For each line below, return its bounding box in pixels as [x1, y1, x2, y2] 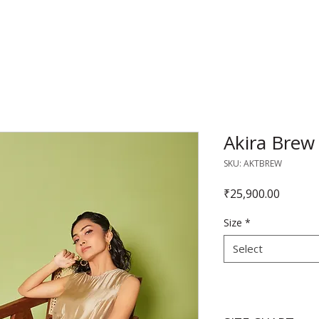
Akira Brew [224, 130, 315, 155]
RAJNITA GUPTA [87, 17, 231, 42]
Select [233, 241, 263, 256]
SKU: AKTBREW [224, 157, 282, 169]
